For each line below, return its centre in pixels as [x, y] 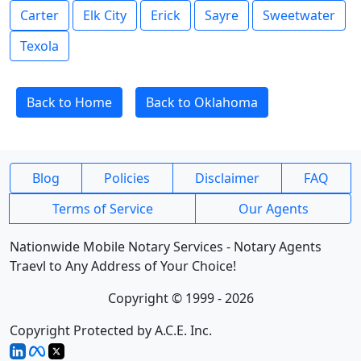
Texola [39, 46]
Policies [127, 178]
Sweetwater [299, 15]
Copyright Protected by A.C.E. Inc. [111, 330]
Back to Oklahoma [202, 102]
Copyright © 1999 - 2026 [180, 298]
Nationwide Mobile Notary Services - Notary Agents [166, 247]
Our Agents [273, 209]
